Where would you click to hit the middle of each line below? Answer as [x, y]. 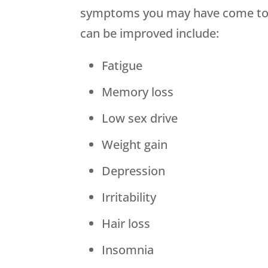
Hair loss [126, 224]
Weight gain [135, 145]
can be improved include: [150, 33]
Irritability [129, 197]
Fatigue [122, 66]
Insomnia [128, 250]
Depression [134, 171]
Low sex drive [140, 118]
